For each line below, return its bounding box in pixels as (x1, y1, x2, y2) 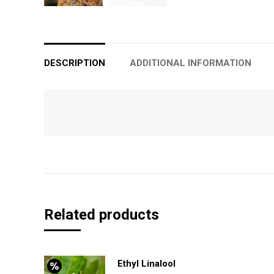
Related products (44, 206, 159, 224)
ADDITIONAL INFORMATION (130, 57, 251, 69)
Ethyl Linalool (117, 258, 176, 270)
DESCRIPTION (44, 57, 105, 69)
